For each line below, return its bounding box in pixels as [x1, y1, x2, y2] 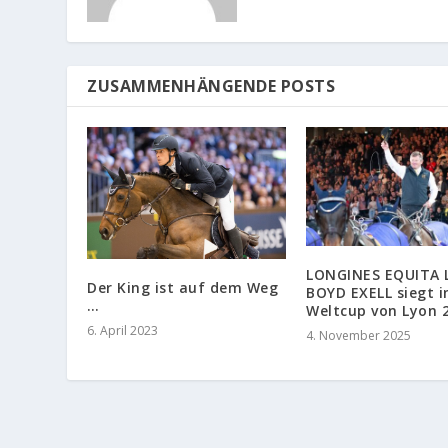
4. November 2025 [306, 327, 411, 345]
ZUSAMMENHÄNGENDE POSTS [87, 74, 336, 97]
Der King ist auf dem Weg [87, 278, 279, 298]
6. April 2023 [87, 322, 159, 340]
